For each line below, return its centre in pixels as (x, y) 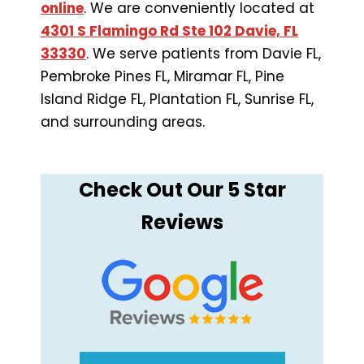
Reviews (182, 222)
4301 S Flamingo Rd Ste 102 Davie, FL (169, 30)
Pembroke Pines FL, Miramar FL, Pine (162, 76)
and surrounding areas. (123, 121)
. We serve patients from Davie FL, (204, 53)
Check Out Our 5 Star (182, 189)
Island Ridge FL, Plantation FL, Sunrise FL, (177, 99)
